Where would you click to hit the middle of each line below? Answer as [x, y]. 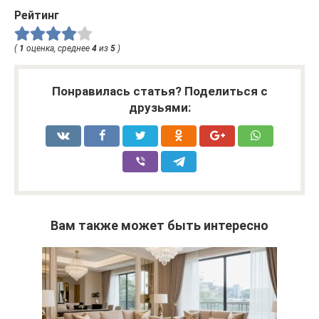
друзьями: [159, 108]
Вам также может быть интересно [159, 226]
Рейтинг [37, 15]
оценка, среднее [58, 49]
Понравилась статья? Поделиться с [159, 91]
